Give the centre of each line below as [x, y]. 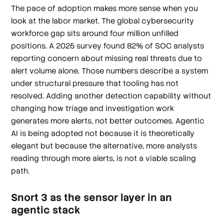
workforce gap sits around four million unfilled [95, 33]
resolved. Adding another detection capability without [111, 95]
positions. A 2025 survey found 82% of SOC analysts [108, 45]
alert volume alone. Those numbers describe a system [110, 70]
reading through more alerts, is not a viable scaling [104, 158]
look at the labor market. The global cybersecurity [103, 20]
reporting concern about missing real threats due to [107, 58]
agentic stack [46, 210]
